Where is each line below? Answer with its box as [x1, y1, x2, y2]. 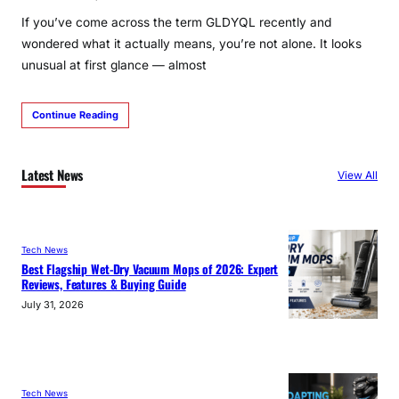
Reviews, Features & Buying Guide [21, 274, 186, 293]
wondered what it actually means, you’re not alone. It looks [21, 37, 362, 52]
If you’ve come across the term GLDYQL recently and [21, 15, 331, 30]
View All [338, 167, 378, 182]
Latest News [21, 164, 84, 184]
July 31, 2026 [21, 297, 84, 311]
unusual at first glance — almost [21, 58, 207, 73]
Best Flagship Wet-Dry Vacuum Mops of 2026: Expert [21, 259, 279, 278]
